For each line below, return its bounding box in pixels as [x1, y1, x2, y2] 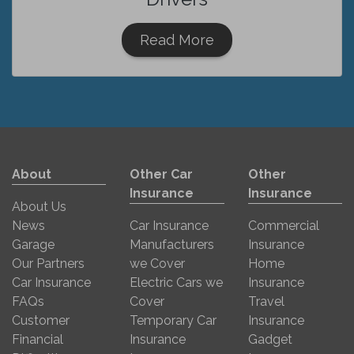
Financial [12, 332, 63, 347]
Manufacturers [130, 237, 215, 252]
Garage [12, 237, 55, 252]
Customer [12, 313, 70, 328]
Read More [140, 32, 214, 48]
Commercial [247, 218, 319, 233]
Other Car [130, 167, 194, 182]
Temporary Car [130, 313, 217, 328]
